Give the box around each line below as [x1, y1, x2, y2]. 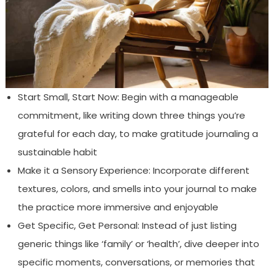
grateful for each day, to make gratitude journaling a [17, 127, 258, 141]
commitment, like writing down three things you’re [17, 109, 245, 122]
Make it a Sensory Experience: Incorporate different [17, 164, 250, 177]
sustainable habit [17, 146, 97, 159]
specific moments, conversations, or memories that [17, 256, 255, 269]
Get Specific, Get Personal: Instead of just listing [17, 219, 237, 232]
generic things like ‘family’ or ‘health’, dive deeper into [17, 237, 259, 251]
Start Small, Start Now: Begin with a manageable [17, 91, 239, 104]
